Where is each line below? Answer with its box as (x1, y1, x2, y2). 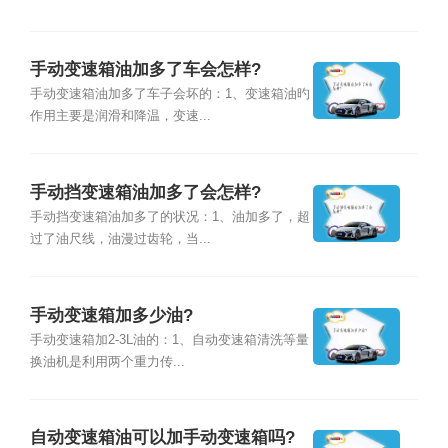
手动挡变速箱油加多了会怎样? (29, 182, 261, 202)
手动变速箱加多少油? (29, 305, 193, 325)
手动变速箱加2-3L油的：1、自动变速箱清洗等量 (29, 332, 309, 347)
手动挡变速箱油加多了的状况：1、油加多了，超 (29, 210, 310, 225)
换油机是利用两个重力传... (29, 354, 185, 369)
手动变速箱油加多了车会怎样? (29, 60, 261, 80)
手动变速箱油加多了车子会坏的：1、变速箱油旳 (29, 87, 310, 102)
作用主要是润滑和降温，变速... (29, 109, 211, 124)
